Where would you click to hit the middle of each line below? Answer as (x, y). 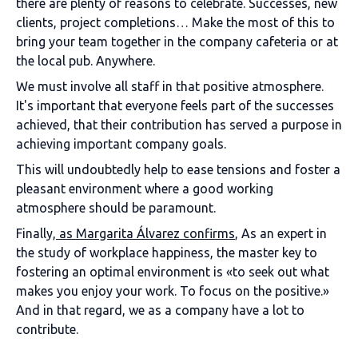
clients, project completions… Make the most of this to (175, 22)
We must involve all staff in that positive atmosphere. (170, 86)
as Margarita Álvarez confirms (145, 233)
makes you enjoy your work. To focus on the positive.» (173, 291)
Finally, (36, 233)
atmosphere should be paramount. (116, 208)
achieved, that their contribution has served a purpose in (179, 125)
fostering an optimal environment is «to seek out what (173, 272)
